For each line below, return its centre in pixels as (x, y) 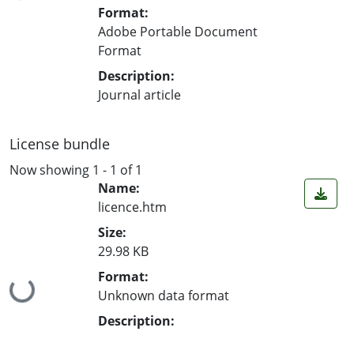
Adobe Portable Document (178, 31)
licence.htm (132, 207)
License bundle (60, 143)
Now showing (51, 169)
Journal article (139, 94)
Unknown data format (164, 296)
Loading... (40, 295)
